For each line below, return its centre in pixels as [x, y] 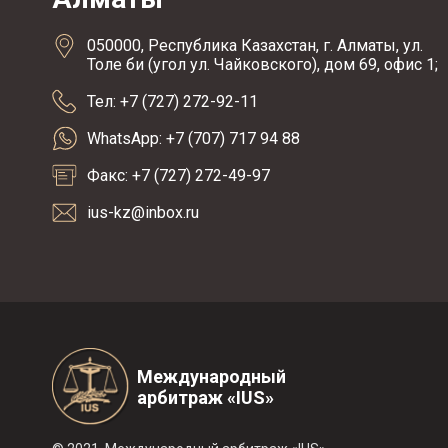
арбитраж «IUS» [205, 397]
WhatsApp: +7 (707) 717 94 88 [193, 138]
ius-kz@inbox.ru [143, 212]
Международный [211, 376]
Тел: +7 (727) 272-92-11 [172, 101]
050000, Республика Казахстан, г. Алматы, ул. [255, 45]
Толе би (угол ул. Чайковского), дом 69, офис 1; [262, 64]
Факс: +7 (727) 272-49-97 [178, 175]
